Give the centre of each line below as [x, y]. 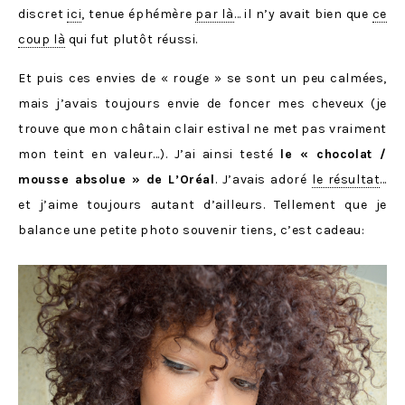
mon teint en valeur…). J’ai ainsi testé [149, 154]
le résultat [346, 179]
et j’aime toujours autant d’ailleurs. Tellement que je [202, 204]
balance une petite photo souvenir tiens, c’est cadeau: [192, 230]
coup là [42, 39]
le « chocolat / [334, 154]
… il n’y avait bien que [303, 14]
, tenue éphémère [139, 14]
